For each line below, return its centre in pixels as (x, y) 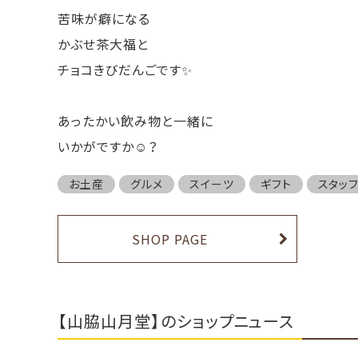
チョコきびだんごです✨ (125, 69)
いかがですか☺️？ (108, 146)
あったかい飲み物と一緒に (135, 120)
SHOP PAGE (170, 239)
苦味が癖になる (104, 18)
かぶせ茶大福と (103, 44)
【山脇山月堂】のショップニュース (176, 321)
